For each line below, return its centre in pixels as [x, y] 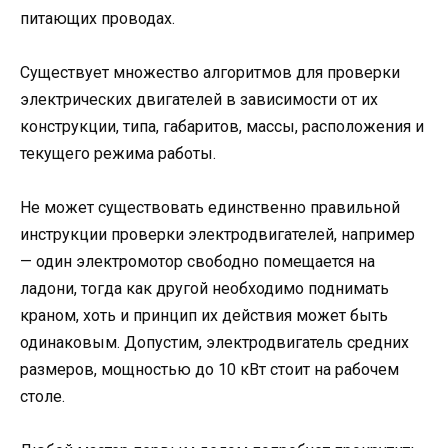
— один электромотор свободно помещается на [197, 261]
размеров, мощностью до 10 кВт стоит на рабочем [209, 369]
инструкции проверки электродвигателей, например [217, 234]
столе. [42, 396]
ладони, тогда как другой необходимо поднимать [204, 288]
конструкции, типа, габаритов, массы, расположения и [222, 126]
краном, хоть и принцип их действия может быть [204, 315]
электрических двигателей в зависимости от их [199, 99]
